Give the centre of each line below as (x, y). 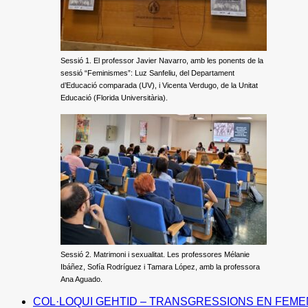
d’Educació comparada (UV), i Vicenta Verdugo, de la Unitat (159, 85)
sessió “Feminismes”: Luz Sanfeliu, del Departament (147, 73)
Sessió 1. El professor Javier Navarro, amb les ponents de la (162, 60)
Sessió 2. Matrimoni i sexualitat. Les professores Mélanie (155, 254)
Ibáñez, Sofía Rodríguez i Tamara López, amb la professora (160, 267)
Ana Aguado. (81, 279)
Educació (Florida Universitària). (114, 98)
